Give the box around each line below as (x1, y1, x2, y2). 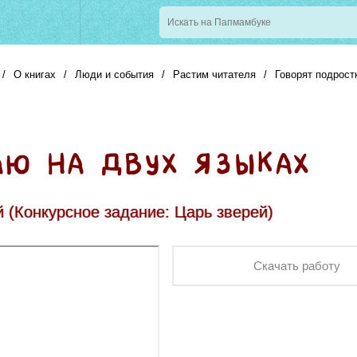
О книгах (14, 69, 56, 80)
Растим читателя (173, 69, 256, 80)
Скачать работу (253, 259, 340, 273)
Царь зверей (175, 203, 268, 221)
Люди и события (75, 69, 154, 80)
